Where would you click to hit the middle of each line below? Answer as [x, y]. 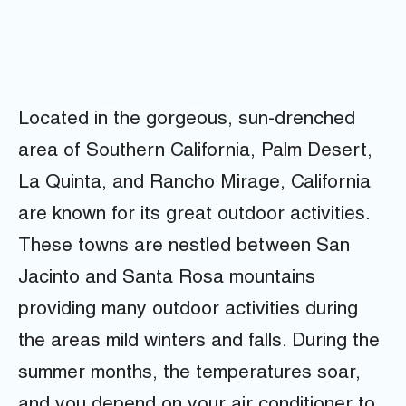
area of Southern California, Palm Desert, [195, 152]
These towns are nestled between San [184, 247]
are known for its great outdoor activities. [194, 216]
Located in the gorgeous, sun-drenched [187, 121]
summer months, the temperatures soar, [189, 374]
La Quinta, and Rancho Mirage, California [194, 184]
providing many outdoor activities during [188, 311]
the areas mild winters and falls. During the [199, 343]
